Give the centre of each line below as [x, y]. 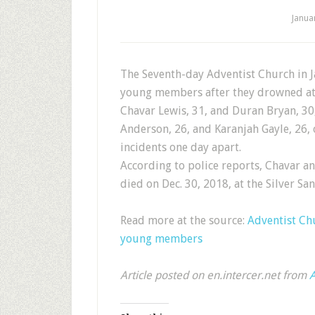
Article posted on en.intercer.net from [215, 275]
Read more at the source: [184, 220]
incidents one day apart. [181, 147]
